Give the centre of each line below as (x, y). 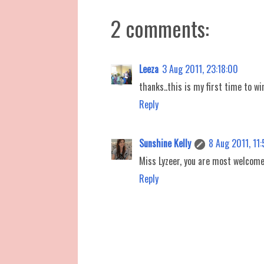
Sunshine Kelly (165, 143)
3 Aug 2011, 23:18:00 (200, 69)
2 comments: (160, 28)
